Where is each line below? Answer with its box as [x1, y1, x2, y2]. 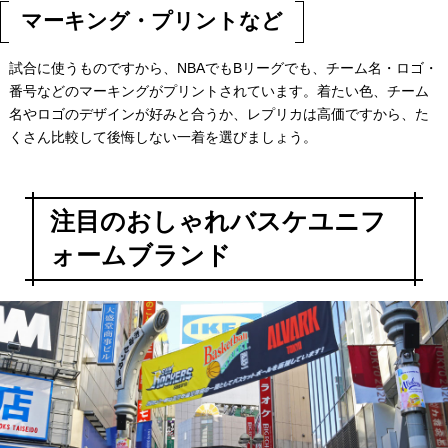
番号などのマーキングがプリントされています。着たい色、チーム [8, 82, 429, 99]
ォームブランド [49, 241, 231, 269]
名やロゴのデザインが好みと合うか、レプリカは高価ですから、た [8, 105, 429, 122]
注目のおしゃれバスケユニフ [49, 207, 386, 235]
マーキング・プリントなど [21, 9, 283, 33]
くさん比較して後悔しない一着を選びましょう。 [8, 128, 317, 145]
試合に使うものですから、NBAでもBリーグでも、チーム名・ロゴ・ [8, 59, 438, 76]
